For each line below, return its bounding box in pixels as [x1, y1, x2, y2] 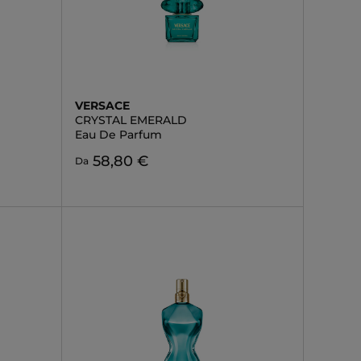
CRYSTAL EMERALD [74, 113, 187, 127]
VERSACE [74, 98, 130, 113]
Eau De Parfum [74, 127, 162, 142]
